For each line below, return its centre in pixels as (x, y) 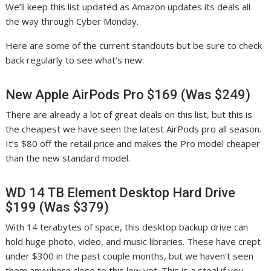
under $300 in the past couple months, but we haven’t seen (130, 256)
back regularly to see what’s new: (76, 60)
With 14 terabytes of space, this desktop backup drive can (127, 227)
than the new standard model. (68, 158)
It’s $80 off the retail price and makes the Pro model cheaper (133, 144)
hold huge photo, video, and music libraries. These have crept (133, 242)
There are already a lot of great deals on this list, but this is (129, 115)
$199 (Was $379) (57, 207)
